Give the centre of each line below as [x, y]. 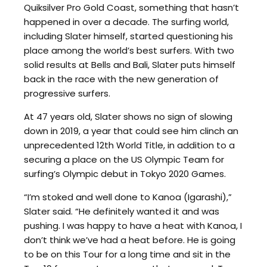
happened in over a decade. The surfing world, [126, 21]
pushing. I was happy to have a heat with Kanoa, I [133, 225]
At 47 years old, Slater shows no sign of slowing [128, 116]
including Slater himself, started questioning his [128, 36]
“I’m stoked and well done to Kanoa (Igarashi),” [128, 197]
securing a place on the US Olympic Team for [124, 159]
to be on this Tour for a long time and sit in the [127, 254]
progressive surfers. [67, 93]
